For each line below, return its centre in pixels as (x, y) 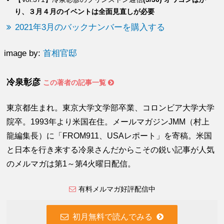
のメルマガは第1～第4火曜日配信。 (71, 164)
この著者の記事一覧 (76, 83)
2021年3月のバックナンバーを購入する (90, 27)
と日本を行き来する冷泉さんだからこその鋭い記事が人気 (111, 150)
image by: (24, 53)
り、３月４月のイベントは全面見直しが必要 (85, 12)
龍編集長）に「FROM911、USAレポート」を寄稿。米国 (109, 136)
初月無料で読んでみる (112, 217)
